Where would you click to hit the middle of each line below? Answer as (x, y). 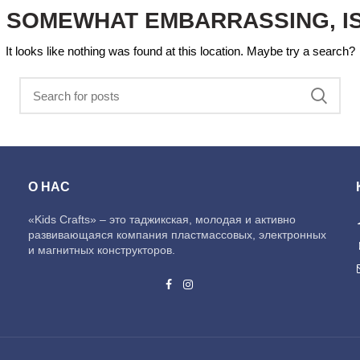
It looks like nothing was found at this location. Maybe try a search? (180, 51)
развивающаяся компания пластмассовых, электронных (178, 235)
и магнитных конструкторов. (102, 250)
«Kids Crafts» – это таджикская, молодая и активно (162, 219)
